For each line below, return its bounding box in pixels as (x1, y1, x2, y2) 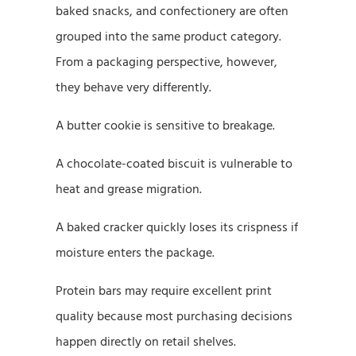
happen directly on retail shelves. (56, 332, 236, 350)
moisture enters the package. (56, 243, 215, 261)
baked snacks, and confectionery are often (56, 2, 288, 20)
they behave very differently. (56, 78, 211, 96)
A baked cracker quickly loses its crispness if (56, 218, 298, 236)
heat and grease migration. (56, 180, 202, 198)
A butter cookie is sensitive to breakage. (56, 116, 275, 134)
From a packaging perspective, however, (56, 52, 277, 71)
